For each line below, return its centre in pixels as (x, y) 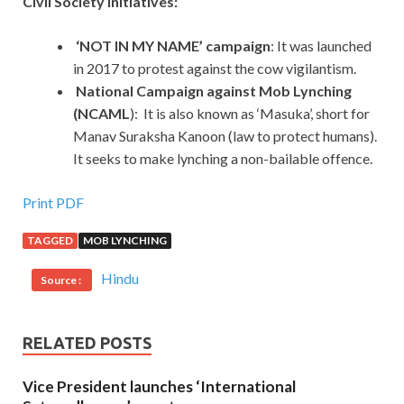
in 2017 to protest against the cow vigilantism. (215, 69)
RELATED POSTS (87, 343)
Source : (62, 280)
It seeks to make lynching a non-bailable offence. (224, 159)
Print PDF (53, 203)
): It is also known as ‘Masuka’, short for (250, 114)
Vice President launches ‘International (159, 387)
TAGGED (50, 241)
